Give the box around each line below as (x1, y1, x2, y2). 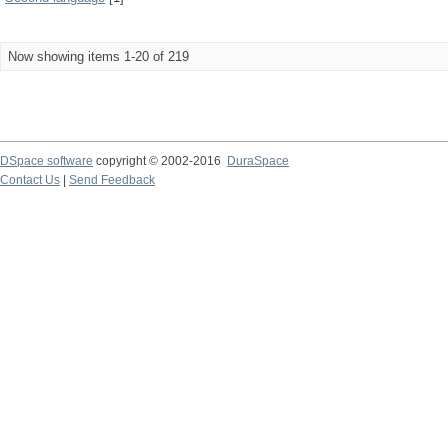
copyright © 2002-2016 (93, 154, 227, 168)
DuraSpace (227, 154, 289, 168)
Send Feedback (69, 173, 155, 187)
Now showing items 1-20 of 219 (8, 49, 189, 64)
